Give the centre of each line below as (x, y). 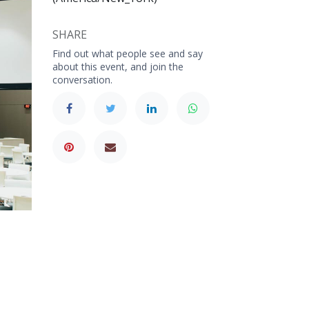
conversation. (82, 80)
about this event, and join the (118, 67)
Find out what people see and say (128, 53)
